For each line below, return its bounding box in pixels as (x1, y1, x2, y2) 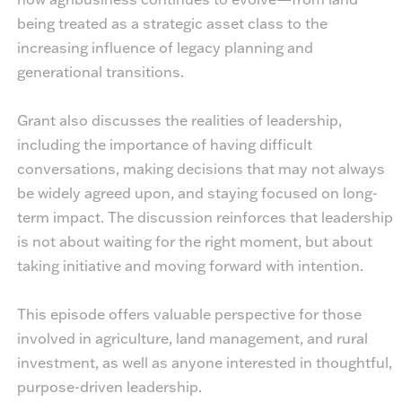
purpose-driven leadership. (16, 376, 202, 396)
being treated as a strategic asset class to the (16, 13, 328, 32)
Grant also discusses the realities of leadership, (16, 109, 342, 129)
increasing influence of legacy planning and (16, 37, 313, 57)
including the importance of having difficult (16, 134, 312, 153)
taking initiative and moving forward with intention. (16, 255, 363, 275)
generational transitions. (16, 61, 184, 81)
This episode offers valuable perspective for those (16, 303, 362, 323)
